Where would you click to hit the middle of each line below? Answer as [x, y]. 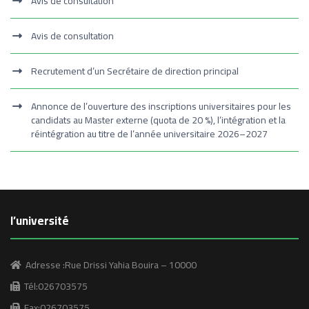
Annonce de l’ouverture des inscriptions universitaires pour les [161, 106]
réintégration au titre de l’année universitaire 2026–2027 [149, 134]
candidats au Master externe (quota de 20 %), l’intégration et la [158, 120]
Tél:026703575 [54, 286]
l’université [40, 221]
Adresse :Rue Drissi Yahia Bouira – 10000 [109, 265]
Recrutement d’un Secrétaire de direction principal [135, 71]
